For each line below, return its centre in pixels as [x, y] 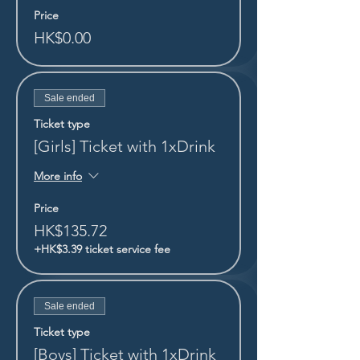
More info [58, 176]
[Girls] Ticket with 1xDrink [125, 146]
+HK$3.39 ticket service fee [102, 249]
